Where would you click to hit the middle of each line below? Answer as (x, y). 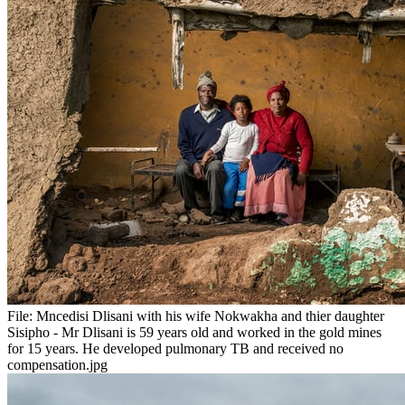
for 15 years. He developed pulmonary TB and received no (175, 349)
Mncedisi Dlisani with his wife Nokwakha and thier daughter (210, 316)
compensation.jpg (57, 365)
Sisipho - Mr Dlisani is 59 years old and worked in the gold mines (194, 333)
